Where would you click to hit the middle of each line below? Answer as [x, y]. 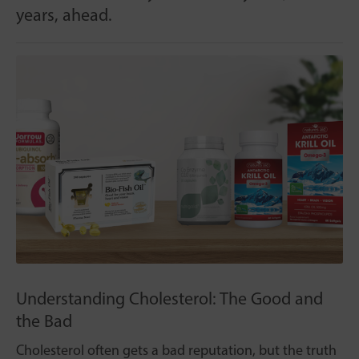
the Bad [44, 321]
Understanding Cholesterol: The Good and [169, 299]
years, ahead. [64, 15]
